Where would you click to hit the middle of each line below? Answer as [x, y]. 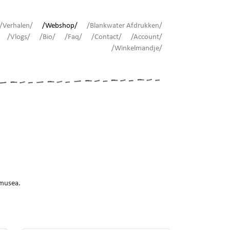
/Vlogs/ [19, 37]
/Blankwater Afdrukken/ [124, 26]
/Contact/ [107, 37]
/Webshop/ [60, 26]
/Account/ [147, 37]
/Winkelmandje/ [137, 49]
